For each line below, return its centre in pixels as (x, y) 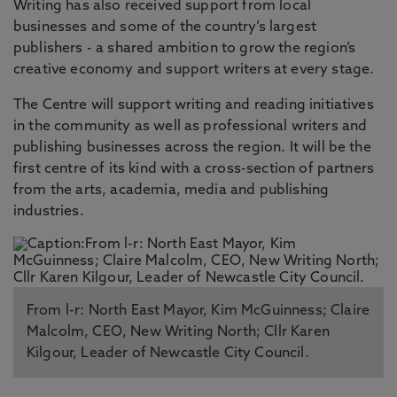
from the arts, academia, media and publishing (171, 191)
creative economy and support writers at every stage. (194, 70)
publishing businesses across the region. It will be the (192, 148)
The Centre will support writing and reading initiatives (194, 105)
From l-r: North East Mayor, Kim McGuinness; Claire (198, 311)
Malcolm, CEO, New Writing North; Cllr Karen (178, 332)
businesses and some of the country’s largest (165, 27)
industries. (49, 212)
